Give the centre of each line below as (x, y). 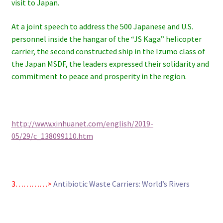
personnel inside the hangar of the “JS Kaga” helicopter (106, 39)
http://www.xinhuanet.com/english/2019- (82, 124)
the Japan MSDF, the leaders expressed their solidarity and (110, 63)
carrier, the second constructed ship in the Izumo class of (108, 51)
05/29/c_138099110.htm (52, 136)
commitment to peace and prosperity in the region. (99, 76)
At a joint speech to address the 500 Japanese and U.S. (102, 26)
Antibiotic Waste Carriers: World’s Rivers (121, 183)
